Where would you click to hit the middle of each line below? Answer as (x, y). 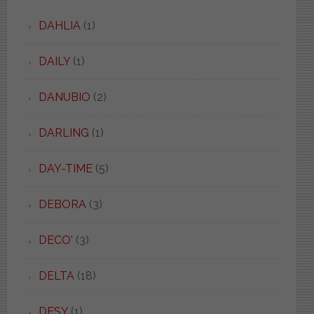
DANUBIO (64, 97)
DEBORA (62, 204)
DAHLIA (59, 25)
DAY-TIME (65, 168)
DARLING (63, 132)
